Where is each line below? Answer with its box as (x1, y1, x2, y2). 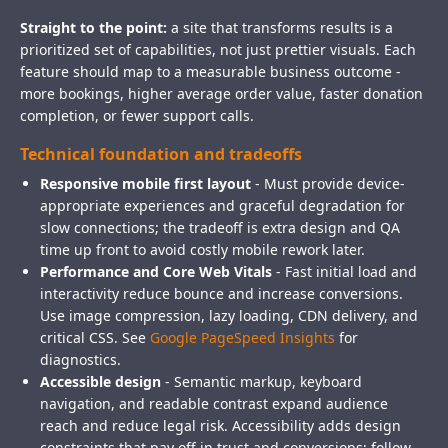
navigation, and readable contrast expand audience (40, 394, 388, 414)
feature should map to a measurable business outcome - (20, 62, 401, 82)
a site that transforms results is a (167, 18, 393, 38)
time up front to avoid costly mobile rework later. (40, 240, 365, 260)
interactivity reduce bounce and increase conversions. (40, 284, 403, 304)
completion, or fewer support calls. (20, 106, 254, 126)
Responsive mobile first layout (40, 174, 251, 194)
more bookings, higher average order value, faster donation (20, 84, 423, 104)
